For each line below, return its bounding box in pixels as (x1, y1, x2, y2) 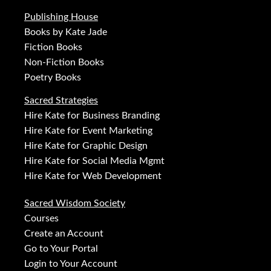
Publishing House (24, 12, 98, 22)
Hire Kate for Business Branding (24, 111, 160, 121)
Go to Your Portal (24, 244, 98, 254)
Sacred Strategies (24, 96, 98, 106)
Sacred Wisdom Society (24, 198, 125, 209)
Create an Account (24, 229, 103, 239)
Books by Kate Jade (24, 27, 107, 38)
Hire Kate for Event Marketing (24, 126, 152, 136)
